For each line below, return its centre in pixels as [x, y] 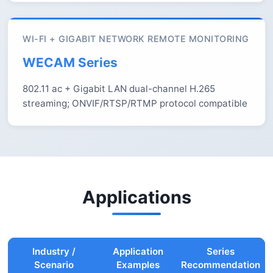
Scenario [54, 265]
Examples [138, 265]
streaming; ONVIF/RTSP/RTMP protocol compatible [135, 104]
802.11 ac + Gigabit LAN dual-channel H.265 [119, 89]
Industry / [54, 252]
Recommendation [221, 265]
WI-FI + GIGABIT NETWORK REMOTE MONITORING [136, 39]
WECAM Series [70, 63]
